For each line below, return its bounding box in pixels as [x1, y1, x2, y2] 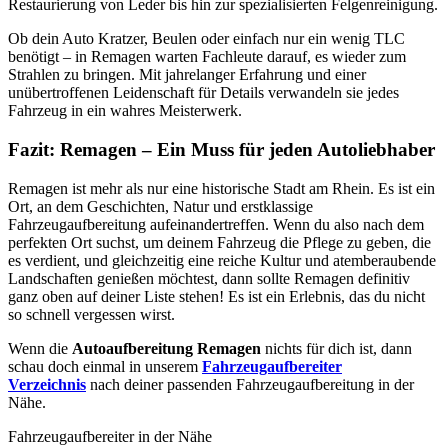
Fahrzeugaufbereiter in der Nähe [8, 427, 212, 445]
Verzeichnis [8, 375, 86, 393]
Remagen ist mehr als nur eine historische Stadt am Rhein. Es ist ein [8, 179, 435, 197]
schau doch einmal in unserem [8, 357, 202, 375]
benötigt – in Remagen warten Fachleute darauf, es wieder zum [8, 48, 406, 66]
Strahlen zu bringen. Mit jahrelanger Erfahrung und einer [8, 66, 366, 84]
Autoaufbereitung [72, 339, 197, 357]
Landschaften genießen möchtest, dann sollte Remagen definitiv [8, 269, 410, 287]
